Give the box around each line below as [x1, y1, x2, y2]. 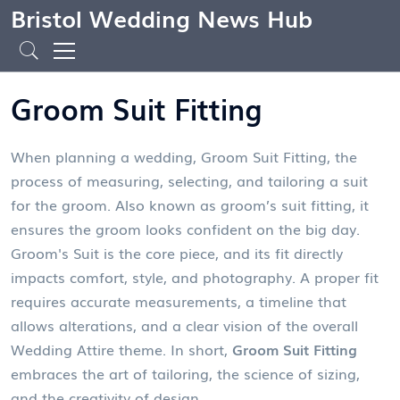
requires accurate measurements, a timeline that [11, 290, 346, 312]
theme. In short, [114, 338, 232, 361]
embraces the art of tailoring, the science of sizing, [11, 362, 360, 385]
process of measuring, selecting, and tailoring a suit [11, 170, 368, 192]
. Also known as [107, 194, 221, 216]
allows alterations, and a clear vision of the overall [11, 314, 358, 337]
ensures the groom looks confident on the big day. [11, 218, 360, 240]
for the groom [11, 194, 107, 216]
